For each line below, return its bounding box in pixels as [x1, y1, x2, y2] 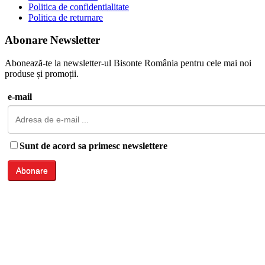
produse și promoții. [5, 69, 79, 79]
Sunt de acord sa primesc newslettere [20, 141, 167, 151]
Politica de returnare [28, 12, 103, 22]
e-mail [8, 92, 32, 102]
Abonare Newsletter [5, 34, 100, 47]
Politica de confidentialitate [28, 1, 129, 12]
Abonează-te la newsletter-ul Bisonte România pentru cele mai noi [5, 58, 251, 69]
